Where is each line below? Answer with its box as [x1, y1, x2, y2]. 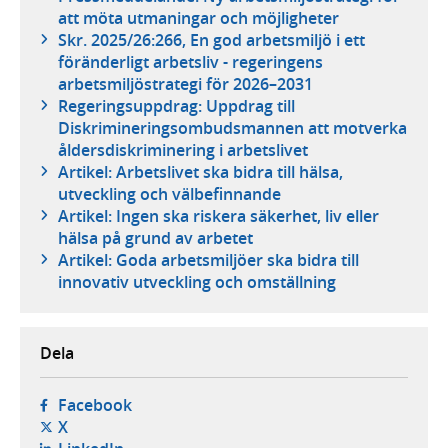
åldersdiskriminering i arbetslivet [57, 139, 308, 162]
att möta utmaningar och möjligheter [57, 7, 339, 30]
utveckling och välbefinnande [57, 183, 281, 206]
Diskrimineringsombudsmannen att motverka [57, 117, 407, 140]
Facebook [57, 393, 132, 416]
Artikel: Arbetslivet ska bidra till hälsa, [57, 161, 343, 184]
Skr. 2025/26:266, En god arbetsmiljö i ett [57, 29, 365, 52]
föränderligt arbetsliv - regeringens [57, 51, 323, 74]
